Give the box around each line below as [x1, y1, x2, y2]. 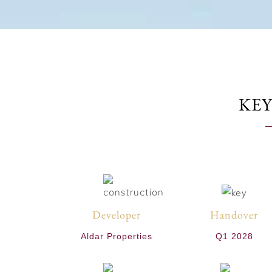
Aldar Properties [81, 231, 153, 242]
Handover [210, 208, 259, 222]
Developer [92, 207, 141, 222]
